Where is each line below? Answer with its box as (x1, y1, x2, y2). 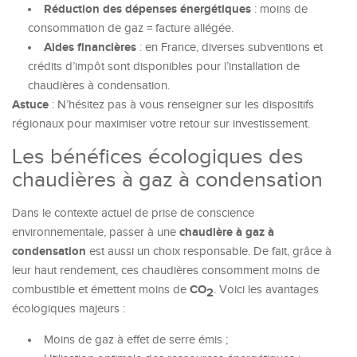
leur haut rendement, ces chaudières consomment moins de (12, 264, 320, 277)
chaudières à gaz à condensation (12, 167, 323, 193)
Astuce (12, 97, 49, 112)
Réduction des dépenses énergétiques (44, 2, 251, 17)
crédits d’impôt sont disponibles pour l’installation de (28, 60, 300, 73)
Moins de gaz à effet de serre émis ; (44, 333, 228, 347)
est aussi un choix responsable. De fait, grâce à (86, 245, 331, 258)
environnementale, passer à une (12, 226, 179, 239)
